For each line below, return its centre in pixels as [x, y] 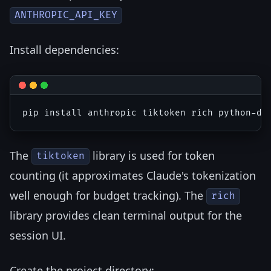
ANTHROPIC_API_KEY [66, 15]
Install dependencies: [64, 49]
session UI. [38, 235]
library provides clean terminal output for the [126, 215]
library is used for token [152, 155]
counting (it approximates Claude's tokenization [133, 175]
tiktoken [61, 156]
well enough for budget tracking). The [108, 195]
